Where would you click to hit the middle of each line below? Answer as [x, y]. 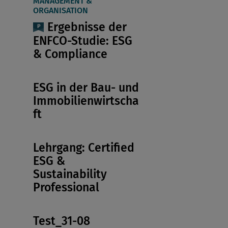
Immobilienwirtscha [86, 101]
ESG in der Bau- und [86, 87]
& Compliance [70, 54]
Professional [66, 187]
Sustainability [70, 174]
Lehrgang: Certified [83, 147]
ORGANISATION [60, 11]
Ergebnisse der [87, 27]
